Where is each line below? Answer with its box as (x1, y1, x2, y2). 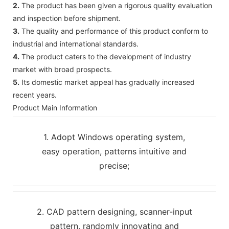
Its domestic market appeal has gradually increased (19, 77, 195, 86)
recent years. (13, 90, 57, 99)
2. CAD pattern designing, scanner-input (36, 206, 192, 217)
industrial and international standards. (13, 39, 139, 48)
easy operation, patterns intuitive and (42, 146, 187, 156)
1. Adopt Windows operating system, (43, 131, 186, 142)
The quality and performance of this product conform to (19, 26, 208, 35)
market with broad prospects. (13, 64, 112, 74)
